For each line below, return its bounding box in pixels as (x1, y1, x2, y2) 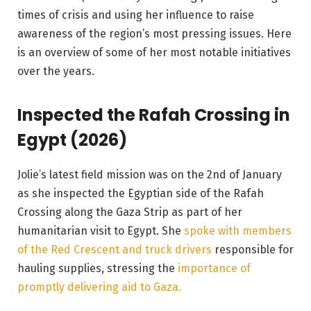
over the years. (17, 64, 97, 78)
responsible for (212, 243, 294, 257)
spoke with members (184, 224, 292, 238)
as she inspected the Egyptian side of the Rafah (17, 187, 264, 201)
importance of (178, 262, 251, 276)
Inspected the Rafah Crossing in (17, 103, 290, 127)
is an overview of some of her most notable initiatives (17, 45, 291, 59)
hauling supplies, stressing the (17, 262, 178, 276)
